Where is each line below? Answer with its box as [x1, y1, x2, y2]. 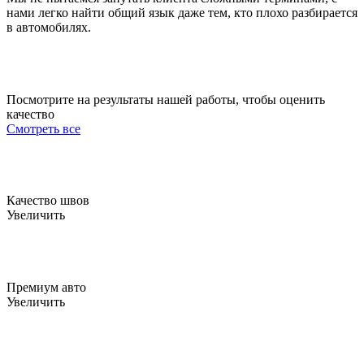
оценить [279, 92, 325, 106]
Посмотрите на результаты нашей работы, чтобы [6, 92, 279, 106]
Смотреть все [6, 121, 80, 136]
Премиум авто [6, 279, 86, 294]
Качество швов [6, 193, 89, 208]
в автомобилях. [6, 19, 91, 34]
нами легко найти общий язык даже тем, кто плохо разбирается [6, 5, 357, 19]
